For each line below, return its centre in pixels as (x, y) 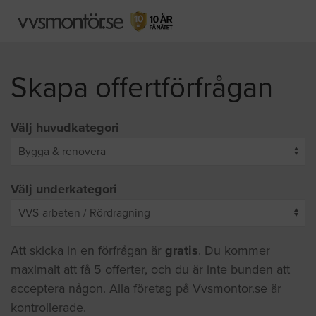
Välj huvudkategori (65, 128)
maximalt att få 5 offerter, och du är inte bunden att (150, 269)
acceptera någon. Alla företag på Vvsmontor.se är (146, 288)
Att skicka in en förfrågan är (88, 250)
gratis (182, 250)
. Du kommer (234, 250)
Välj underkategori (64, 189)
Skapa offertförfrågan (142, 87)
